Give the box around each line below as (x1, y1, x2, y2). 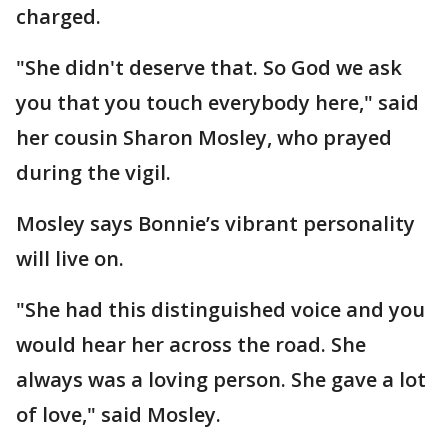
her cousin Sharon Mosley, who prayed (16, 123, 392, 151)
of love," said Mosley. (16, 400, 221, 428)
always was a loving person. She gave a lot (16, 365, 426, 393)
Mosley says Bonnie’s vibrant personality (16, 209, 415, 237)
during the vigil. (16, 158, 176, 186)
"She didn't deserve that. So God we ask (16, 53, 402, 81)
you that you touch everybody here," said (16, 88, 419, 116)
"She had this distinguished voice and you (16, 295, 425, 323)
